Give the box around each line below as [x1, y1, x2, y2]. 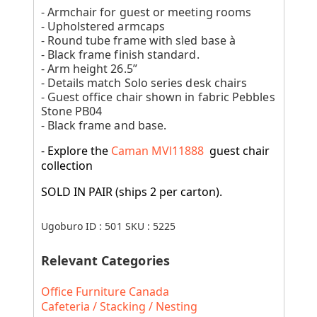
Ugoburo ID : [40, 219, 105, 233]
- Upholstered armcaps [40, 18, 165, 34]
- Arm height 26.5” [40, 60, 137, 76]
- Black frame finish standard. [40, 46, 200, 62]
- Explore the [40, 142, 111, 158]
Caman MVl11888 [110, 142, 207, 158]
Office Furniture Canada [40, 283, 169, 299]
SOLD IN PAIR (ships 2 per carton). [40, 183, 222, 200]
